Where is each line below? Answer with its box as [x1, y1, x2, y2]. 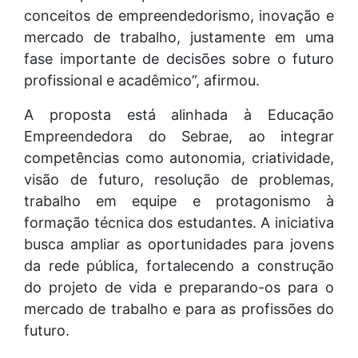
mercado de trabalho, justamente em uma [24, 28, 334, 46]
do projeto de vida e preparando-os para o [24, 278, 334, 296]
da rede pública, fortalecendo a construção [24, 257, 334, 274]
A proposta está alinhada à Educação [24, 105, 334, 123]
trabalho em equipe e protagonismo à [24, 192, 334, 209]
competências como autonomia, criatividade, [24, 149, 334, 166]
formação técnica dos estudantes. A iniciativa [24, 213, 334, 231]
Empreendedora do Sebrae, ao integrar [24, 127, 334, 145]
